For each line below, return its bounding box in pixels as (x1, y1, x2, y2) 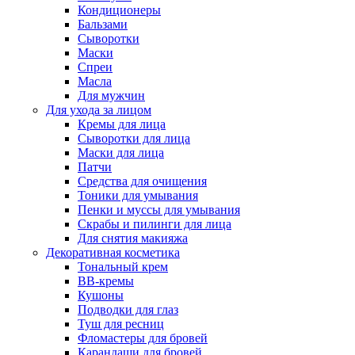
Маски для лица (78, 146, 164, 159)
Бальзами (78, 17, 128, 31)
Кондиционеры (78, 3, 161, 17)
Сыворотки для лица (78, 132, 190, 145)
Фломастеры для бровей (78, 331, 208, 345)
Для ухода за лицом (46, 103, 151, 116)
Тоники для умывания (78, 189, 198, 202)
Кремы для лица (78, 117, 166, 131)
